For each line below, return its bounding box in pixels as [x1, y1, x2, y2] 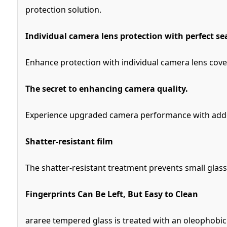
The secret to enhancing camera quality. [25, 83, 188, 94]
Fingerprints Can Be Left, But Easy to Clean [25, 188, 198, 200]
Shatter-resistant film [25, 135, 113, 147]
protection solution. [25, 4, 101, 15]
